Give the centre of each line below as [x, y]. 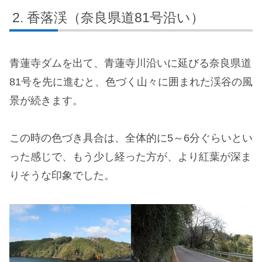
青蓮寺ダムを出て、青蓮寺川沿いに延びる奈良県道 [130, 63]
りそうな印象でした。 [62, 176]
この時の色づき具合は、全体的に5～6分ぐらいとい [131, 138]
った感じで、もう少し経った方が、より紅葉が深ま [130, 157]
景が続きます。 [46, 100]
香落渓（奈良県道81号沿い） [115, 18]
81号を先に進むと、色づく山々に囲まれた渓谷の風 [131, 82]
